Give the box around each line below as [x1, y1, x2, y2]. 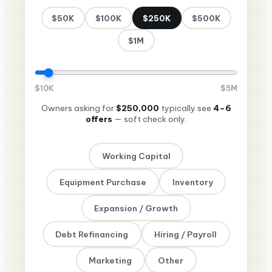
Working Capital [101, 150, 171, 161]
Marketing [89, 254, 132, 266]
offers [85, 114, 112, 124]
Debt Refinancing [55, 228, 128, 240]
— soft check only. [112, 114, 187, 124]
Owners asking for [41, 103, 116, 114]
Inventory [172, 176, 213, 188]
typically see [158, 103, 213, 114]
